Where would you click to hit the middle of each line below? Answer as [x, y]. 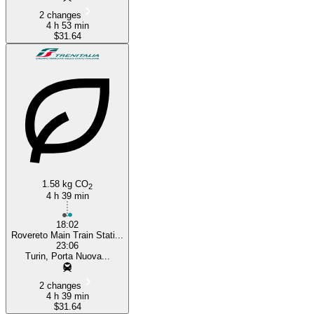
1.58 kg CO [65, 184]
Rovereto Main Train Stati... [67, 235]
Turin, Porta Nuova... [67, 256]
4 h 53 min [67, 25]
